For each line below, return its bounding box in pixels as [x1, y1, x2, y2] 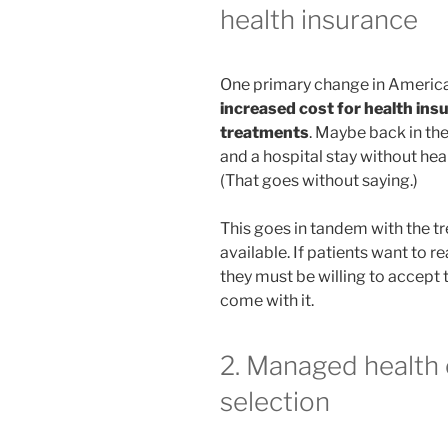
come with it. [220, 291, 314, 311]
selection [220, 386, 330, 418]
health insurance [220, 4, 418, 36]
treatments [220, 123, 309, 143]
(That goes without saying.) [220, 171, 418, 191]
